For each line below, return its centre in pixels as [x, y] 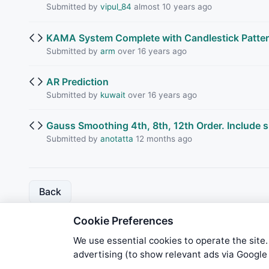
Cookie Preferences [123, 221]
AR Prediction [77, 81]
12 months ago [162, 138]
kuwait [113, 95]
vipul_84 [116, 7]
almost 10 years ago [171, 7]
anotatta [116, 138]
